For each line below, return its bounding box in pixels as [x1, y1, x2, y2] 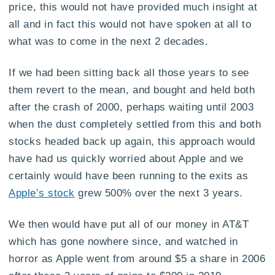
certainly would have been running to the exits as [9, 169, 249, 181]
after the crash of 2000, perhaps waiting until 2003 [9, 101, 254, 112]
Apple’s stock [9, 187, 75, 198]
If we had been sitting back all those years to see [9, 66, 249, 78]
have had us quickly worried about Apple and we [9, 152, 244, 164]
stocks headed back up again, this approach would [9, 135, 255, 147]
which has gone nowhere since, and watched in [9, 235, 238, 247]
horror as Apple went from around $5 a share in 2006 [9, 252, 266, 264]
